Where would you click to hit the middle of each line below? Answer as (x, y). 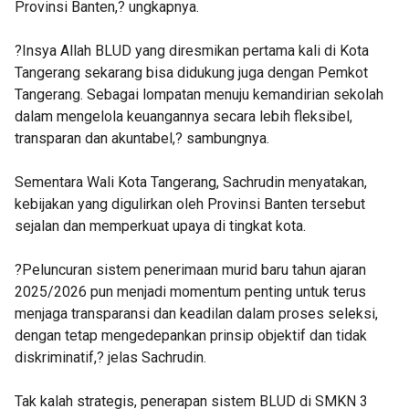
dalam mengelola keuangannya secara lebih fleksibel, (184, 116)
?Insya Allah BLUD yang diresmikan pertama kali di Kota (192, 51)
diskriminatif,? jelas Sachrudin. (110, 357)
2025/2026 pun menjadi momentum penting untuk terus (190, 292)
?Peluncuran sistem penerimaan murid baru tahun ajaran (190, 270)
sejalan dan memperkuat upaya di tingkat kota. (160, 226)
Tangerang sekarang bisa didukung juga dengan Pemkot (191, 73)
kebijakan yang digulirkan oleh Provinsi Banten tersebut (190, 204)
